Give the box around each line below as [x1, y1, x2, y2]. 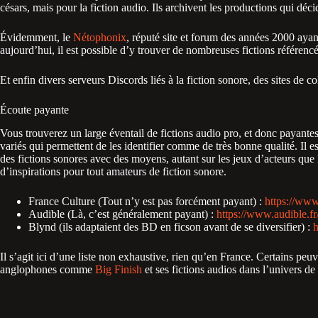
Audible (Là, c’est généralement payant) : [28, 207, 216, 220]
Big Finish [95, 263, 142, 275]
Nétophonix [73, 31, 126, 43]
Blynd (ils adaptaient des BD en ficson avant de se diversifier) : [28, 220, 313, 233]
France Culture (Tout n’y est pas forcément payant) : [28, 194, 265, 207]
